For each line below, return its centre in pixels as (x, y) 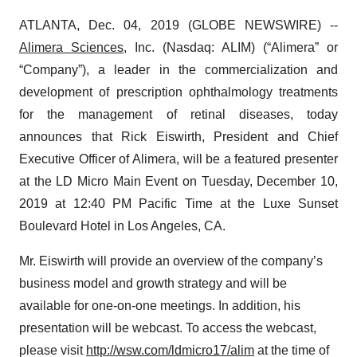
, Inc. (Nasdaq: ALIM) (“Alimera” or (231, 47)
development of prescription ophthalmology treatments (178, 92)
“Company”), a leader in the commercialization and (178, 70)
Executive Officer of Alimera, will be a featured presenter (178, 159)
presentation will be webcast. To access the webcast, (168, 328)
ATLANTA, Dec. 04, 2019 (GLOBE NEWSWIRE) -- (178, 25)
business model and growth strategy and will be (153, 283)
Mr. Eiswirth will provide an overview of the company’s (171, 261)
